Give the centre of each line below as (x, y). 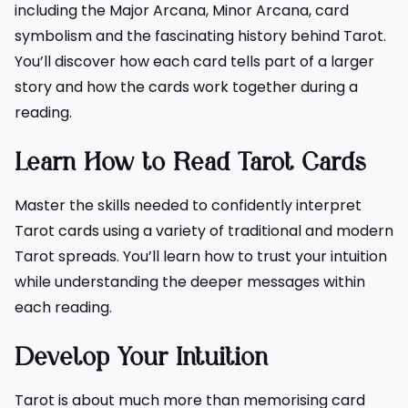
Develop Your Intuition (141, 358)
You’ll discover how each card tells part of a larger (194, 61)
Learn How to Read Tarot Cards (190, 163)
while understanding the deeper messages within (190, 281)
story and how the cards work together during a (186, 87)
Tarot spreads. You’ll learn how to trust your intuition (201, 256)
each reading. (63, 307)
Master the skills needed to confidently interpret (188, 205)
